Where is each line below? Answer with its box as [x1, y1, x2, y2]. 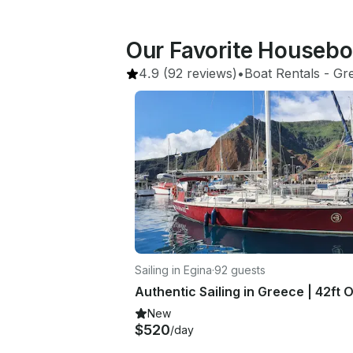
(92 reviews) [159, 65, 237, 81]
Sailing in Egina [135, 262, 212, 277]
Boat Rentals [244, 65, 320, 81]
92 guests [214, 262, 266, 277]
